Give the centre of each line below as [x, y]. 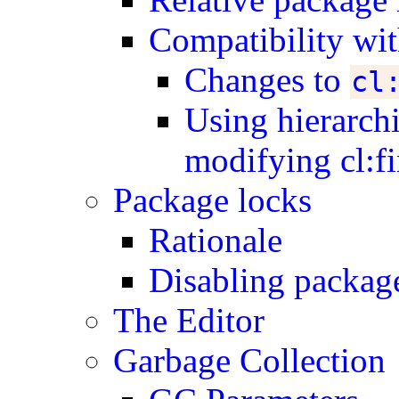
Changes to [268, 80]
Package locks [213, 200]
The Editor [189, 320]
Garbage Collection [250, 360]
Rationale [216, 240]
